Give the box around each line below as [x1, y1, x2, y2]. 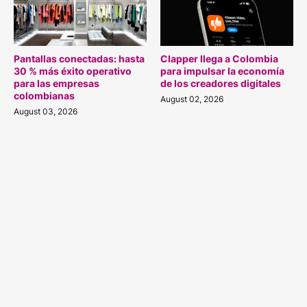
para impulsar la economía [160, 64, 284, 77]
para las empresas [14, 77, 99, 89]
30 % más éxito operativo [14, 64, 132, 77]
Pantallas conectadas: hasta [14, 52, 145, 64]
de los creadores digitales [160, 77, 281, 89]
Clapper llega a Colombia [160, 52, 278, 64]
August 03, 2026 [14, 106, 77, 116]
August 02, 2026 [160, 93, 223, 104]
